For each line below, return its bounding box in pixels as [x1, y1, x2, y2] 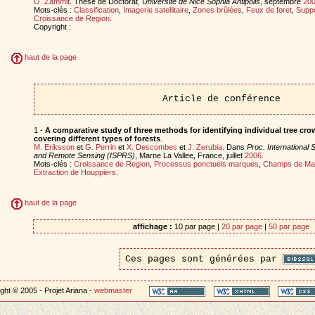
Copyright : [33, 22, 71, 31]
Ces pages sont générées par [124, 254, 283, 265]
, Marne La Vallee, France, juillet [134, 150, 245, 160]
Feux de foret [245, 5, 292, 14]
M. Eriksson [33, 142, 75, 151]
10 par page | [174, 221, 221, 231]
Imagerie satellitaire [122, 5, 188, 14]
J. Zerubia [187, 142, 222, 151]
